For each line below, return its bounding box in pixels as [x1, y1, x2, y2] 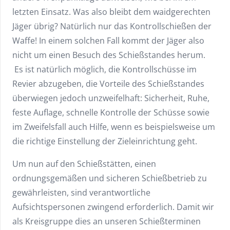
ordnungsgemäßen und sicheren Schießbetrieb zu [12, 172, 207, 184]
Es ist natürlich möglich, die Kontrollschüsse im [12, 64, 197, 75]
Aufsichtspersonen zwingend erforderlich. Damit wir [12, 201, 214, 213]
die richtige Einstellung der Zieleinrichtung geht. [12, 136, 197, 147]
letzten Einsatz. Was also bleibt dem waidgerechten [12, 6, 210, 18]
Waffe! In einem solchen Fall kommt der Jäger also [12, 35, 204, 47]
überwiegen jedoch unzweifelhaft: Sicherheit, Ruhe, [12, 92, 209, 104]
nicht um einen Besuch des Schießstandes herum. [12, 49, 205, 61]
